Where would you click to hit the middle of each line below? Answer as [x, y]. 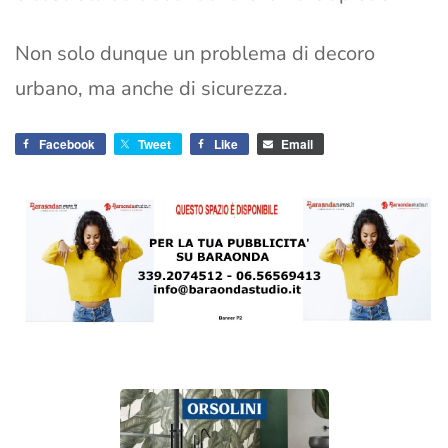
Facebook [67, 143]
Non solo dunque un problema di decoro [195, 53]
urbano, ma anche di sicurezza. [151, 88]
